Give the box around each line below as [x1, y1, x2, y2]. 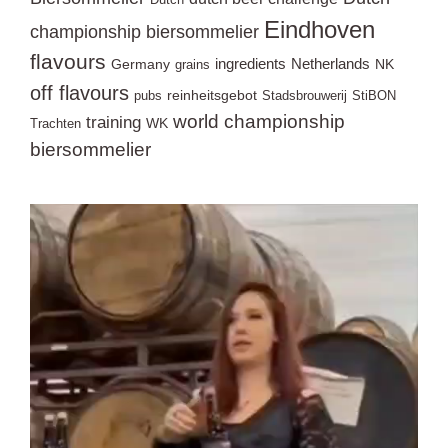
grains [175, 57, 210, 72]
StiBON [352, 88, 396, 103]
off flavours [30, 80, 129, 104]
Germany [111, 55, 170, 72]
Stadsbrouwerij [262, 88, 347, 103]
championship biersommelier [30, 20, 259, 42]
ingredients [215, 54, 286, 72]
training [86, 111, 141, 132]
